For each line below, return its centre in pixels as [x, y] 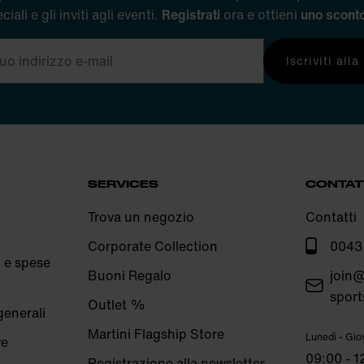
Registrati [191, 14]
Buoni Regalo [129, 275]
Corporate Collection [152, 246]
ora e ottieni [260, 14]
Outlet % [116, 304]
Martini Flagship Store [156, 334]
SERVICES [123, 183]
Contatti [331, 217]
